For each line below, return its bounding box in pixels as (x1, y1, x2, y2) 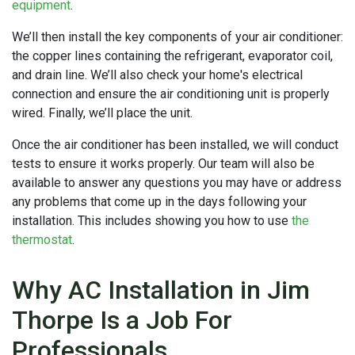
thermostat (12, 231, 72, 247)
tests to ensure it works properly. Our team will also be (12, 155, 315, 171)
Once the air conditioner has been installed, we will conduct (12, 136, 338, 152)
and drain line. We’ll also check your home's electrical (12, 67, 303, 82)
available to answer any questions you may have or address (12, 174, 342, 190)
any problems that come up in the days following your (12, 193, 307, 209)
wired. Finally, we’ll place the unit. (12, 105, 193, 120)
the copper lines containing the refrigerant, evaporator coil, (12, 48, 333, 63)
